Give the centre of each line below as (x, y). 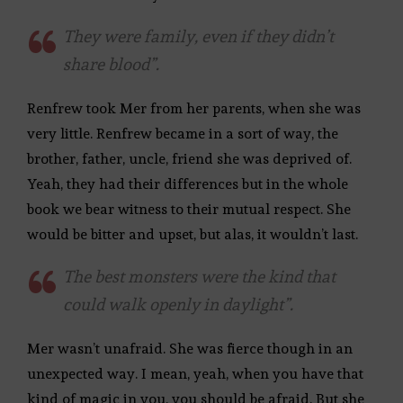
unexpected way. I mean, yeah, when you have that (195, 373)
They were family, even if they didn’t (198, 36)
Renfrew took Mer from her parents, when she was (194, 108)
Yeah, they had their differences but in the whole (188, 184)
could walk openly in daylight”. (178, 304)
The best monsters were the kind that (199, 276)
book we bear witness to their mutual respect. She (189, 209)
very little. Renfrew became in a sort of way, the (183, 133)
